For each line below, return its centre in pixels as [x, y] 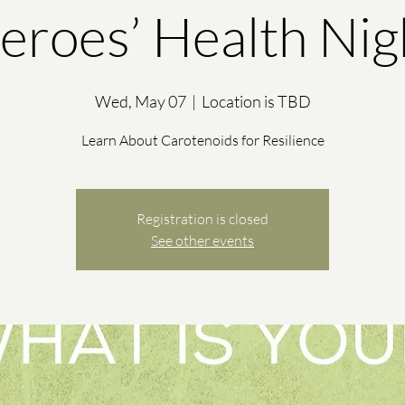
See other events [202, 240]
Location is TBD [256, 101]
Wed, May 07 [140, 101]
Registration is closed [202, 219]
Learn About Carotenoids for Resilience [202, 140]
